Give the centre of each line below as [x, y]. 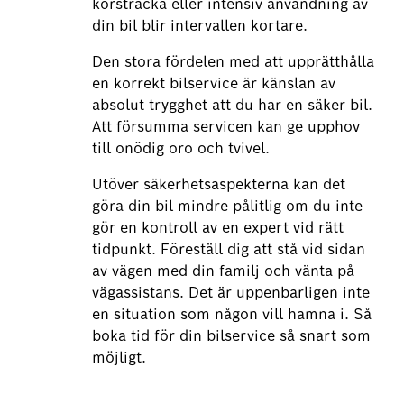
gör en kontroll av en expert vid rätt [218, 228]
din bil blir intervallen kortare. [200, 25]
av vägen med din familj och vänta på [224, 271]
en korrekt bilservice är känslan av [214, 84]
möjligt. [119, 358]
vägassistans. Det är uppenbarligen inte [231, 293]
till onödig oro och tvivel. [181, 149]
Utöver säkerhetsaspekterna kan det [219, 185]
